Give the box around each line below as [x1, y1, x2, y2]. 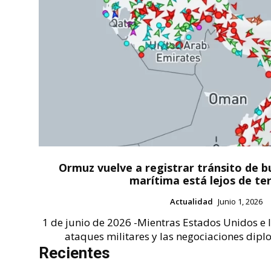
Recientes [39, 244, 110, 263]
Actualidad [170, 196, 213, 207]
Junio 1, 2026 [218, 196, 263, 207]
